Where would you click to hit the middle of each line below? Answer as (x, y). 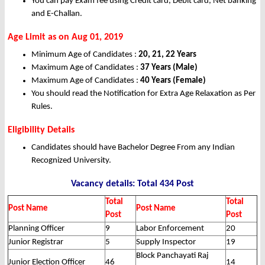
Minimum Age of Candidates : (85, 55)
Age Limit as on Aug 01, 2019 (65, 38)
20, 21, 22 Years (167, 55)
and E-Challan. (57, 14)
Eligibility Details (41, 130)
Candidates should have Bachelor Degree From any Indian (133, 148)
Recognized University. (71, 161)
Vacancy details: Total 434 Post (132, 184)
